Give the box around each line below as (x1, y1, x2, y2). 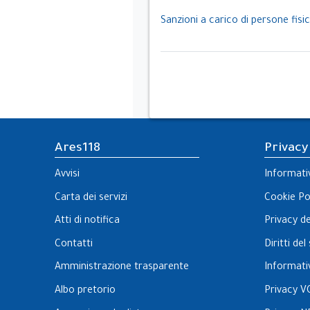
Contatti (55, 239, 93, 250)
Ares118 (55, 142, 100, 156)
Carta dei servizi (55, 192, 127, 204)
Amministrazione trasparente (55, 262, 189, 274)
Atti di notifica (55, 216, 120, 228)
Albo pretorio (55, 285, 116, 297)
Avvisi (55, 170, 80, 181)
